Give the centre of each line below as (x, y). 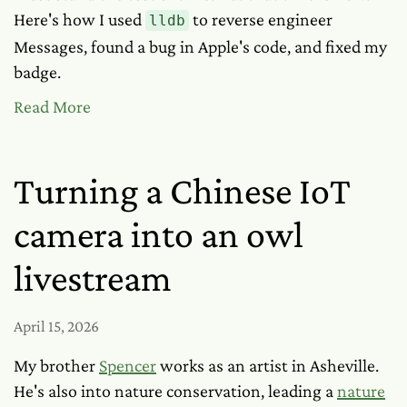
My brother (56, 365)
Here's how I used (79, 19)
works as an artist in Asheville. (268, 365)
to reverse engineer (261, 19)
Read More (52, 106)
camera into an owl (159, 234)
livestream (93, 278)
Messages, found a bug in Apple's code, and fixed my (200, 46)
